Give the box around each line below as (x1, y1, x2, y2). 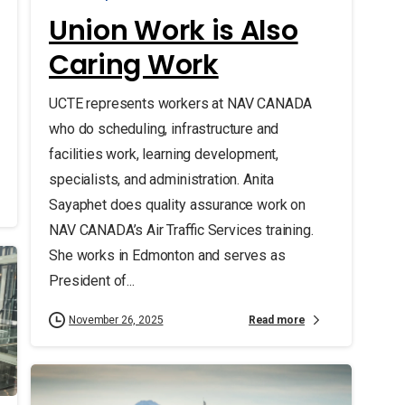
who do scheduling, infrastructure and (48, 120, 279, 138)
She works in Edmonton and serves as (48, 247, 286, 265)
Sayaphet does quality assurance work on (48, 196, 306, 214)
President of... (48, 272, 135, 290)
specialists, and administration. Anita (48, 171, 274, 189)
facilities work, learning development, (48, 146, 278, 164)
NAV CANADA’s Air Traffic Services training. (48, 221, 314, 240)
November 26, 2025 (68, 314, 164, 327)
